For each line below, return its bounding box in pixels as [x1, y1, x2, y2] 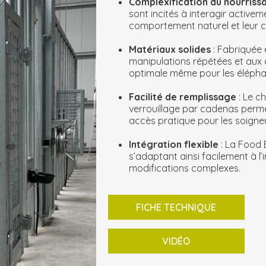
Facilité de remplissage [128, 91, 236, 103]
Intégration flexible [128, 138, 221, 150]
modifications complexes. [128, 162, 240, 174]
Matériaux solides [128, 43, 213, 55]
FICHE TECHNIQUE [136, 201, 216, 213]
